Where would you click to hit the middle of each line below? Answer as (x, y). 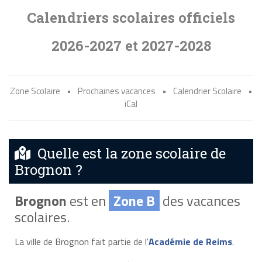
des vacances (200, 200)
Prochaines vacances (116, 91)
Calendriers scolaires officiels (131, 18)
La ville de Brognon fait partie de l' (81, 241)
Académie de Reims (190, 241)
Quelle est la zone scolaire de (128, 153)
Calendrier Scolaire (207, 91)
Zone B (134, 200)
